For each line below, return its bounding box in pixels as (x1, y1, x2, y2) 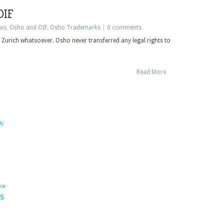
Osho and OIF (9, 24, 47, 31)
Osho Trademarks (50, 24, 100, 31)
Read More (136, 68, 166, 75)
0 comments (107, 24, 141, 31)
